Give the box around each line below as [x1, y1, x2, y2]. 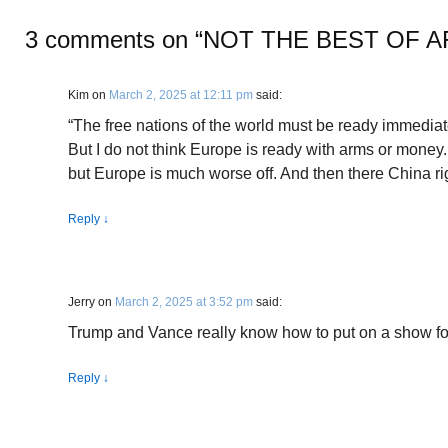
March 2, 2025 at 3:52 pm [115, 295, 253, 309]
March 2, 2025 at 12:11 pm [109, 88, 253, 102]
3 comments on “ [25, 26, 203, 53]
